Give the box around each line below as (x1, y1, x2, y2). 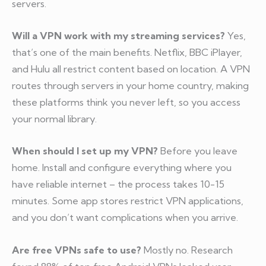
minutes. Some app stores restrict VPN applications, (12, 195, 243, 207)
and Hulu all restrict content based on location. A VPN (12, 63, 250, 75)
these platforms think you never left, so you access (12, 96, 240, 109)
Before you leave (158, 145, 237, 157)
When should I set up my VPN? (12, 145, 158, 157)
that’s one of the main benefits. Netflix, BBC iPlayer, (12, 46, 242, 59)
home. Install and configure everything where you (12, 161, 232, 174)
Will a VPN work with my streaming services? (12, 30, 225, 42)
